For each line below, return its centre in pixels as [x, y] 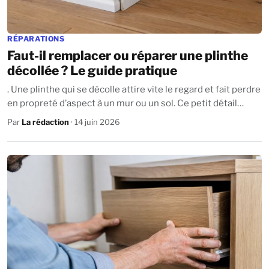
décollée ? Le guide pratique [92, 70]
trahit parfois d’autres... [56, 117]
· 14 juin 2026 [95, 122]
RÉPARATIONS [36, 38]
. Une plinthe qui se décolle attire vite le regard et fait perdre [134, 89]
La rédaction [45, 122]
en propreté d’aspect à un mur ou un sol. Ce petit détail [92, 103]
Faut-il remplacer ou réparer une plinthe [128, 55]
